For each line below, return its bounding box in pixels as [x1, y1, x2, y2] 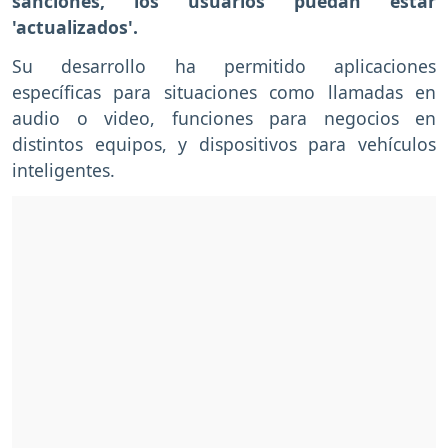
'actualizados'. [12, 15, 143, 40]
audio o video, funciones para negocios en [12, 106, 436, 131]
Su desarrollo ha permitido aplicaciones [12, 54, 436, 79]
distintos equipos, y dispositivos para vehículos [12, 132, 436, 157]
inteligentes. [12, 158, 115, 183]
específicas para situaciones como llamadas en [12, 80, 436, 105]
